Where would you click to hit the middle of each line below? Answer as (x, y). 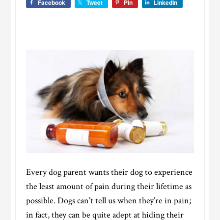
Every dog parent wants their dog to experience (110, 172)
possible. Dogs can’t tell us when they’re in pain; (109, 201)
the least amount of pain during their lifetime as (109, 187)
